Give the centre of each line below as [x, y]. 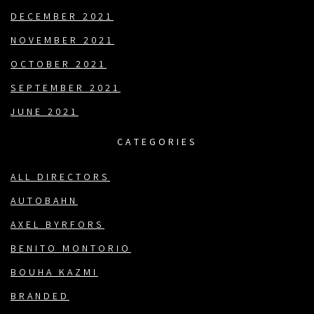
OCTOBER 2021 [59, 66]
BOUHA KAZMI [54, 274]
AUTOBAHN [44, 202]
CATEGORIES [157, 143]
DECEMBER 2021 [62, 18]
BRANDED [40, 298]
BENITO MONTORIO [71, 250]
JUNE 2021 [45, 113]
